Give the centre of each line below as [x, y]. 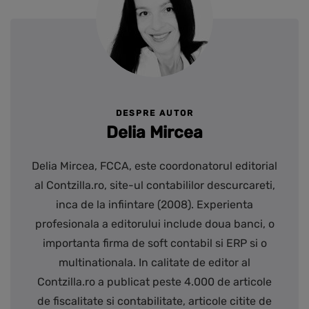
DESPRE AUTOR [154, 113]
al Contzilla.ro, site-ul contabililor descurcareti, [154, 186]
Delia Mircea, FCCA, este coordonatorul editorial [154, 166]
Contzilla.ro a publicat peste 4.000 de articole [154, 282]
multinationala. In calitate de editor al [154, 263]
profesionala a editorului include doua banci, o [154, 224]
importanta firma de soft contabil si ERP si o [154, 243]
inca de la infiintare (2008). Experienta [154, 205]
